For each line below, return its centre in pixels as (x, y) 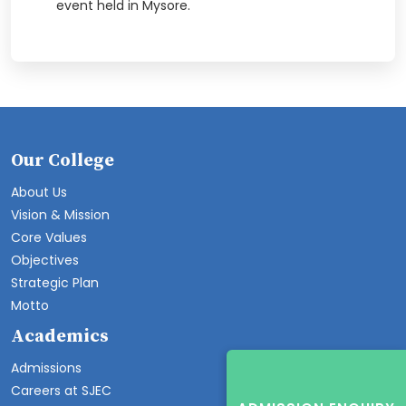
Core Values (49, 237)
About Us (39, 192)
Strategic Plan (55, 283)
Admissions (46, 368)
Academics (60, 337)
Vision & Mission (60, 215)
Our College (63, 161)
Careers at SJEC (61, 391)
